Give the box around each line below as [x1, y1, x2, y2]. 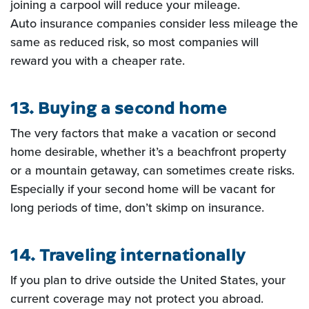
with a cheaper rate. [75, 52, 185, 70]
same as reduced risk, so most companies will [10, 33, 259, 51]
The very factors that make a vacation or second [10, 124, 276, 142]
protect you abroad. [156, 290, 263, 308]
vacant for [220, 180, 275, 198]
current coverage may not [10, 290, 156, 308]
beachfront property [177, 143, 286, 161]
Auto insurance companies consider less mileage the [10, 14, 298, 32]
